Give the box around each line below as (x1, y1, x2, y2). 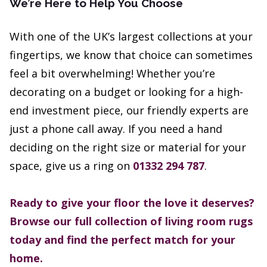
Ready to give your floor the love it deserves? (10, 195, 254, 210)
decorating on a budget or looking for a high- (10, 85, 243, 100)
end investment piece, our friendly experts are (10, 103, 249, 118)
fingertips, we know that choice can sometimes (10, 48, 253, 63)
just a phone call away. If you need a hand (10, 122, 222, 136)
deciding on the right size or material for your (10, 140, 246, 155)
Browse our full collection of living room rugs (10, 214, 253, 229)
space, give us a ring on (10, 159, 133, 173)
